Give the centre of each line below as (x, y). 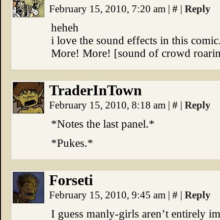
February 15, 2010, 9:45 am (109, 195)
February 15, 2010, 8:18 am (109, 105)
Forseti (71, 180)
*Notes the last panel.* (103, 124)
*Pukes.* (72, 143)
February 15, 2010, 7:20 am (109, 9)
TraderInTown (96, 90)
